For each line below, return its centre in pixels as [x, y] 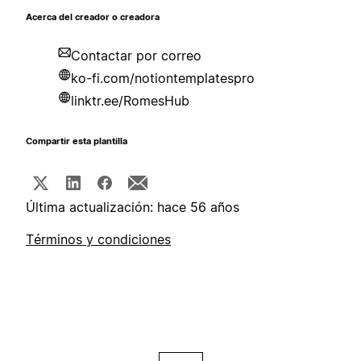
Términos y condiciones [98, 240]
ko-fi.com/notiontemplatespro [163, 79]
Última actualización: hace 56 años [133, 207]
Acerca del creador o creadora [93, 18]
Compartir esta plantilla [77, 142]
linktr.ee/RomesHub [130, 101]
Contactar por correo [136, 56]
